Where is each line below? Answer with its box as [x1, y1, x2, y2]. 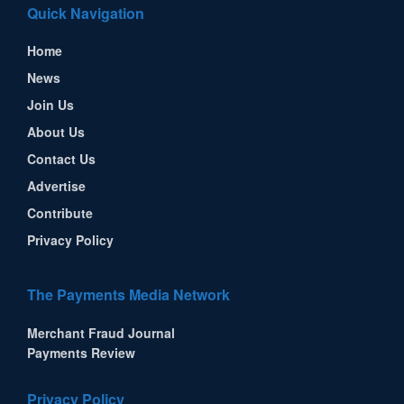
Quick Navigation [27, 2, 144, 23]
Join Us [27, 95, 74, 114]
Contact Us [27, 149, 96, 168]
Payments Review [27, 343, 135, 362]
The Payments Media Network [27, 283, 230, 305]
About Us [27, 122, 85, 141]
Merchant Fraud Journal [27, 323, 175, 342]
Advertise [27, 176, 86, 195]
